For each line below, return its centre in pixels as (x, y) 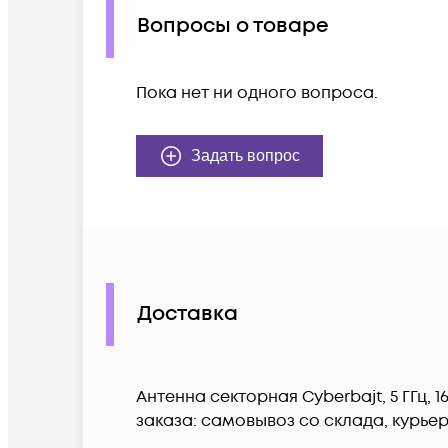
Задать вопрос (245, 155)
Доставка (187, 314)
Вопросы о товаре (233, 26)
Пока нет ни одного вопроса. (257, 92)
